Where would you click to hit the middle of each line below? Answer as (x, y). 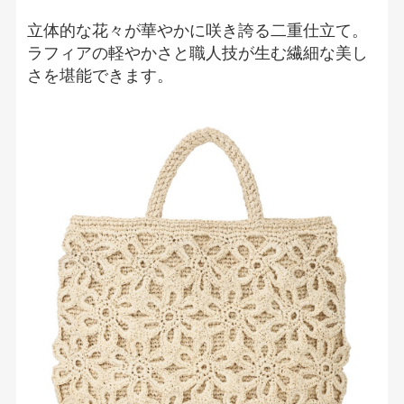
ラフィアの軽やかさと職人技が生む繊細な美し (198, 53)
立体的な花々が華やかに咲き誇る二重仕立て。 (198, 30)
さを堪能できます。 (101, 75)
